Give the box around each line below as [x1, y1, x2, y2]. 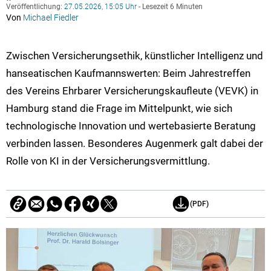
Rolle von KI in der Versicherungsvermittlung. [6, 154, 210, 167]
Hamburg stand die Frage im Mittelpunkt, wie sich [6, 102, 232, 114]
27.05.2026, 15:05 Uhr [64, 2, 137, 11]
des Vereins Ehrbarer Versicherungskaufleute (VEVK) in [6, 84, 258, 97]
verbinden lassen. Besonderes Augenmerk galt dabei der [6, 137, 263, 149]
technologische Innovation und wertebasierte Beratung [6, 119, 256, 132]
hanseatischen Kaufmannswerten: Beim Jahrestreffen [6, 67, 250, 79]
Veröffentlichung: [6, 2, 64, 11]
